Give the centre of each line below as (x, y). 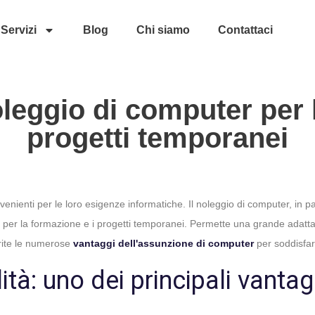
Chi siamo (163, 30)
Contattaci (245, 30)
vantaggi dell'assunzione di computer (163, 243)
